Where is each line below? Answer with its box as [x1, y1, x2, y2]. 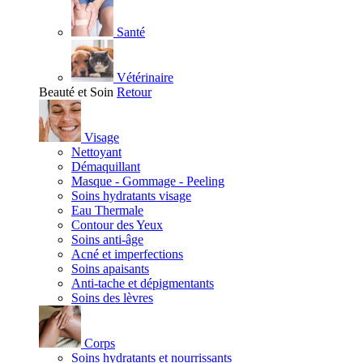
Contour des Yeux [71, 218, 163, 232]
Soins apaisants [71, 262, 149, 275]
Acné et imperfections [71, 247, 183, 261]
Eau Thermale [71, 203, 143, 217]
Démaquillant [71, 160, 140, 173]
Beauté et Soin [39, 85, 113, 99]
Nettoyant [71, 145, 122, 159]
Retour [117, 85, 152, 99]
